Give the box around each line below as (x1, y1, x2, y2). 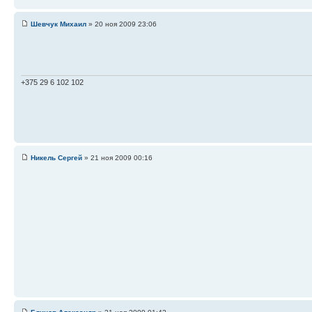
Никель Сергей (31, 153, 82, 162)
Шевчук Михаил (31, 19, 86, 28)
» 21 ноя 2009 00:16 (82, 153, 153, 162)
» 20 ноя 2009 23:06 (86, 19, 157, 28)
